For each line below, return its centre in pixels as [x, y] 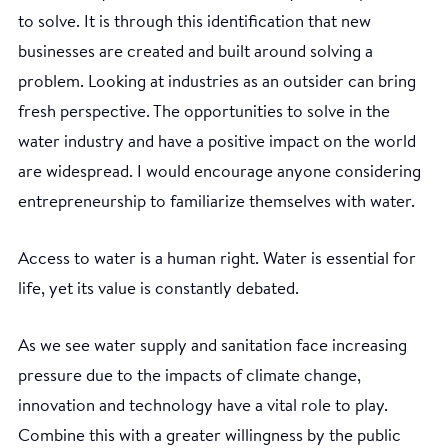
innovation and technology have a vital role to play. [203, 406]
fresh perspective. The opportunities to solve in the [204, 112]
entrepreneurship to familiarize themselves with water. [216, 202]
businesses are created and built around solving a [195, 52]
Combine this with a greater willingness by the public [209, 436]
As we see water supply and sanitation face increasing [212, 346]
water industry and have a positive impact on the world [217, 142]
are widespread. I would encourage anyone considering [219, 172]
